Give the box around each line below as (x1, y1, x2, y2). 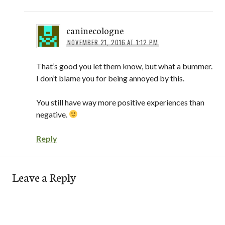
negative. (36, 109, 69, 119)
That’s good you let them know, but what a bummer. (36, 61, 212, 71)
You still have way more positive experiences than (36, 97, 204, 107)
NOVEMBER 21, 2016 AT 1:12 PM (67, 37, 159, 47)
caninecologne (66, 23, 124, 37)
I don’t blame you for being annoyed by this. (36, 73, 184, 83)
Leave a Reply (12, 168, 76, 185)
